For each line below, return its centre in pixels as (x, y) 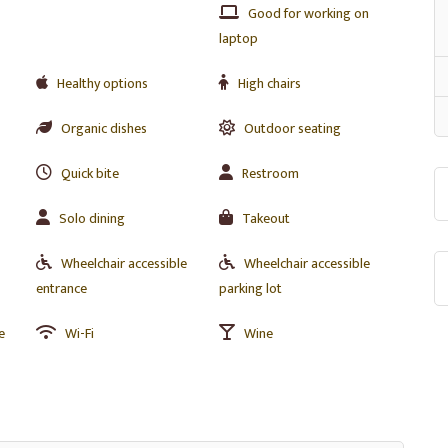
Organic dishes (104, 128)
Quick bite (90, 173)
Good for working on (308, 13)
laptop (238, 38)
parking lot (250, 288)
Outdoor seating (292, 128)
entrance (61, 288)
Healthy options (102, 83)
